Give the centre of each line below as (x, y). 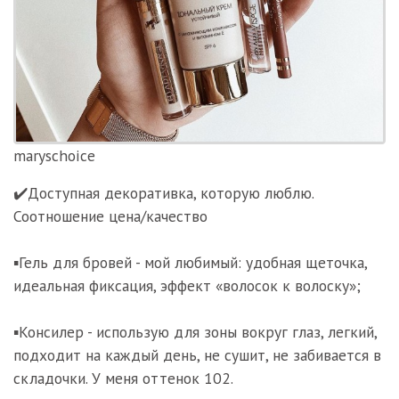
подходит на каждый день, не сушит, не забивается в (197, 355)
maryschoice (54, 155)
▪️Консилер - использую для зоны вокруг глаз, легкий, (195, 332)
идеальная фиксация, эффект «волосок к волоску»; (187, 285)
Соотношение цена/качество (110, 216)
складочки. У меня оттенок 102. (123, 378)
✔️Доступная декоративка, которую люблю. (163, 193)
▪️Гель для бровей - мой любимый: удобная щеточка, (190, 262)
